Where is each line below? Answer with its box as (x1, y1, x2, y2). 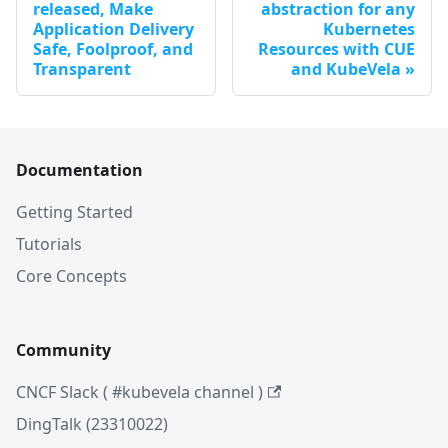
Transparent (33, 58, 131, 81)
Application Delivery (33, 18, 194, 41)
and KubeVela (291, 58, 401, 81)
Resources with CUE (258, 38, 415, 61)
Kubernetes (323, 18, 415, 41)
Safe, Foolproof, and (33, 38, 193, 61)
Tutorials (16, 233, 82, 256)
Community (16, 339, 111, 362)
